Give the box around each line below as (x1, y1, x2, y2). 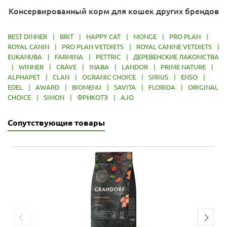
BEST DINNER (8, 32, 47, 40)
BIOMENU (72, 83, 101, 91)
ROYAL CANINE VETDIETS (136, 43, 212, 50)
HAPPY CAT (86, 32, 121, 40)
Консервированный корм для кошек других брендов (8, 6, 219, 16)
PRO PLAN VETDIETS (62, 43, 124, 50)
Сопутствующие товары (8, 118, 105, 127)
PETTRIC (96, 53, 121, 60)
